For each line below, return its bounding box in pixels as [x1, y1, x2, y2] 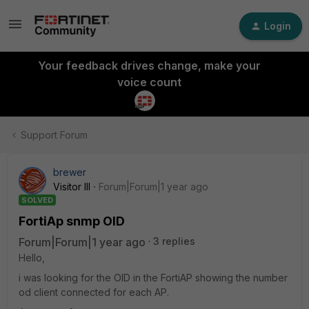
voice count [117, 75, 181, 89]
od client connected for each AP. [19, 286, 169, 298]
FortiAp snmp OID [19, 214, 125, 228]
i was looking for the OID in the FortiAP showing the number [19, 272, 288, 283]
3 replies [153, 235, 195, 247]
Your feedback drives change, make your [37, 59, 261, 72]
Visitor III [53, 181, 90, 192]
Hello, [19, 252, 45, 263]
